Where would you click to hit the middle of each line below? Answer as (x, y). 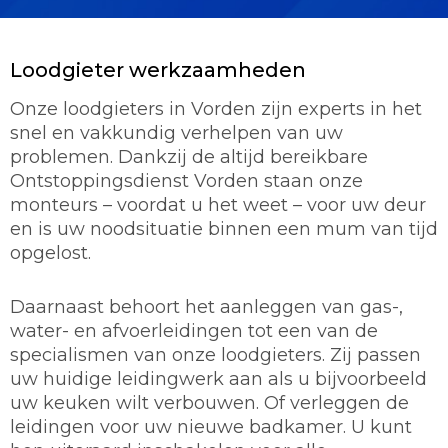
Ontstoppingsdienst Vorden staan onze (186, 180)
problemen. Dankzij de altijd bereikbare (189, 156)
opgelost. (50, 252)
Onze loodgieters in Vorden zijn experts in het (216, 108)
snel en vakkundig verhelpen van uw (176, 132)
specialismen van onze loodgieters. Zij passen (215, 354)
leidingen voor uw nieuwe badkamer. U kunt (211, 426)
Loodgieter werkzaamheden (158, 69)
